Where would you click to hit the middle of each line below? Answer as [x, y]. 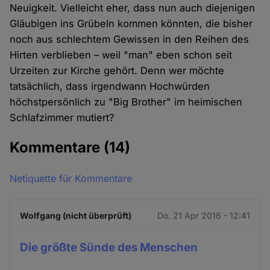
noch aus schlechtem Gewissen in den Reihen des [130, 39]
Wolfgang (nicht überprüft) [76, 216]
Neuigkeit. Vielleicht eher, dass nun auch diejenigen [133, 8]
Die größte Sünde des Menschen [109, 248]
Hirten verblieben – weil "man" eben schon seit [121, 55]
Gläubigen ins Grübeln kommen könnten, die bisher [131, 24]
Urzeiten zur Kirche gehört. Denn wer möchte [117, 71]
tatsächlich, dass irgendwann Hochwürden [110, 86]
